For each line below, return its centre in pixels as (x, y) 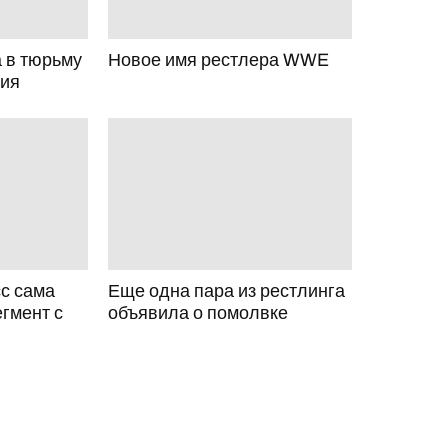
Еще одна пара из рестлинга (226, 291)
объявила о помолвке (197, 313)
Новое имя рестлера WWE (218, 59)
